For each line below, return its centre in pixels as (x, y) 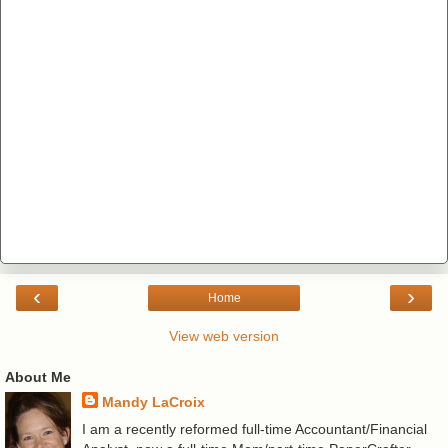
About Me (38, 376)
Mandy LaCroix (153, 401)
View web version (224, 335)
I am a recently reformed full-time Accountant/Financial (254, 428)
